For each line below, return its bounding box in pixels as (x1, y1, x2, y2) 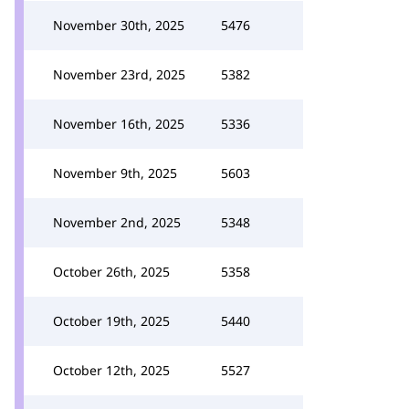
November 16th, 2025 (53, 115, 184, 132)
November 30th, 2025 (53, 16, 184, 34)
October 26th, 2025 (53, 263, 170, 280)
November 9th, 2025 (53, 164, 177, 182)
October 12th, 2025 (53, 362, 170, 379)
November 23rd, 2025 (53, 66, 185, 83)
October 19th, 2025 (53, 312, 170, 330)
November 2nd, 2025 (53, 214, 181, 231)
